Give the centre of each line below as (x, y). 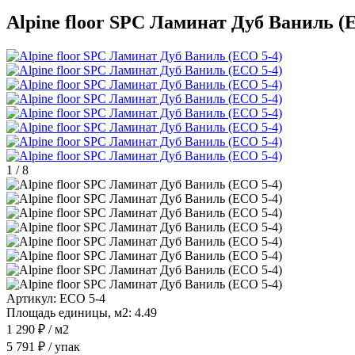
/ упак (63, 346)
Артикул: (31, 298)
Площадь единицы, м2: (69, 312)
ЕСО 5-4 (82, 298)
